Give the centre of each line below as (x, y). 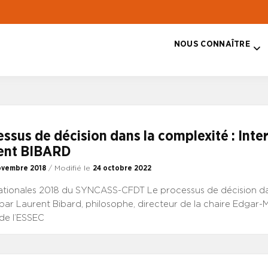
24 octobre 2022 (122, 168)
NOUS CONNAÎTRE (212, 44)
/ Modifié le (70, 168)
